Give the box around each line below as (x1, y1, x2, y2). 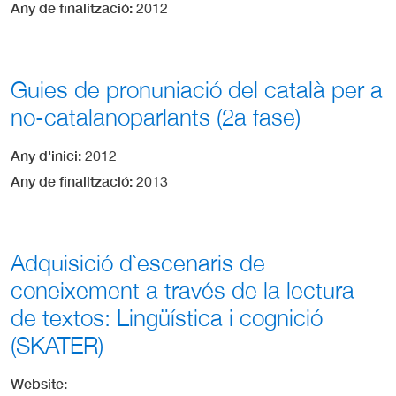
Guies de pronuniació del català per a (11, 76, 383, 104)
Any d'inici (11, 147, 78, 164)
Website (11, 375, 64, 392)
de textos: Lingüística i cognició (11, 304, 323, 332)
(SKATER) (11, 331, 103, 360)
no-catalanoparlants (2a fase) (11, 103, 301, 132)
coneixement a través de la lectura (11, 277, 354, 305)
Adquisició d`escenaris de (11, 249, 265, 278)
